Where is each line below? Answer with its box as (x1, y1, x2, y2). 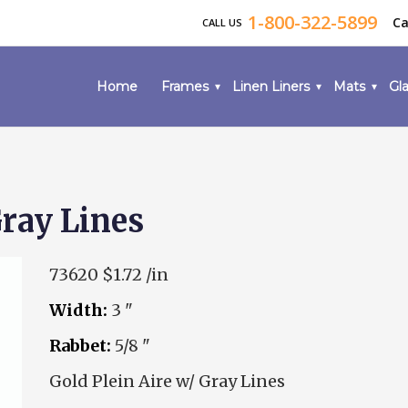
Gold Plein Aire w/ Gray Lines (49, 371, 285, 392)
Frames (161, 78, 209, 95)
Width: (49, 300, 107, 321)
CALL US (202, 15, 245, 29)
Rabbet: (49, 335, 111, 356)
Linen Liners (232, 78, 310, 95)
